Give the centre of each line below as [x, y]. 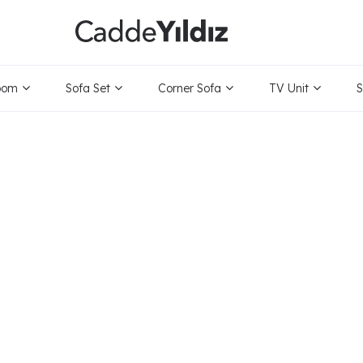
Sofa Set [88, 88]
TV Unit [289, 88]
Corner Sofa [190, 88]
